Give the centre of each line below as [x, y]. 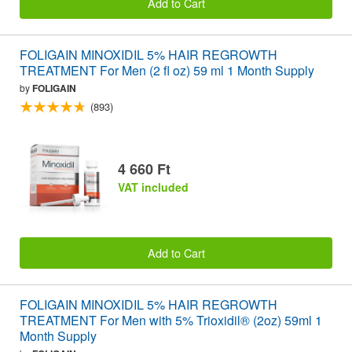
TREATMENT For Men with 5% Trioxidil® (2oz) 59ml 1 [171, 321]
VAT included [153, 187]
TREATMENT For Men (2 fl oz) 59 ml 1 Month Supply [167, 71]
